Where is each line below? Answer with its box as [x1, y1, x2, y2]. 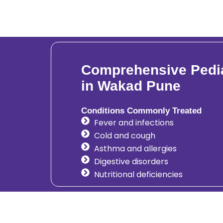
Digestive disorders [94, 155, 169, 167]
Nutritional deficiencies [94, 168, 183, 180]
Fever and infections [94, 116, 174, 128]
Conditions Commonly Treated [81, 106, 202, 115]
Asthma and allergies [94, 142, 177, 154]
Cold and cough [94, 129, 156, 141]
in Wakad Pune [81, 78, 181, 94]
